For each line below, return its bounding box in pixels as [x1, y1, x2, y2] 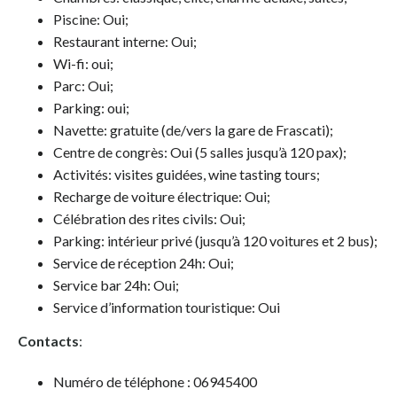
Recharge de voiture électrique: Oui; [53, 188, 270, 206]
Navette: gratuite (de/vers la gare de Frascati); [53, 121, 333, 139]
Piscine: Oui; [53, 11, 128, 28]
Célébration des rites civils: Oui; [53, 210, 245, 228]
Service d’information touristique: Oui [53, 299, 280, 316]
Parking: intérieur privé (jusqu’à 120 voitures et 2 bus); [53, 232, 378, 250]
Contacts [18, 332, 79, 350]
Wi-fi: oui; [53, 55, 113, 73]
